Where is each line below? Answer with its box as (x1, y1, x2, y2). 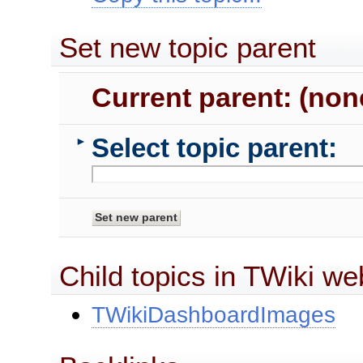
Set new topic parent (59, 31, 317, 63)
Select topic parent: (92, 133, 338, 164)
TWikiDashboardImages (92, 301, 336, 327)
